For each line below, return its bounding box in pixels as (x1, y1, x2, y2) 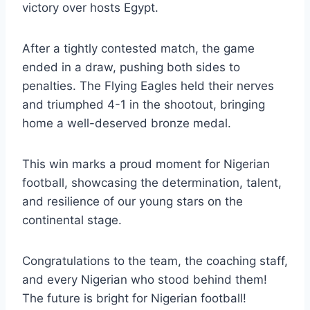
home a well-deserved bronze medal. (22, 116, 231, 131)
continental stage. (22, 213, 122, 228)
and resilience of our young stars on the (22, 194, 243, 209)
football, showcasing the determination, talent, (22, 176, 282, 190)
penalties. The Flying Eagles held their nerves (22, 79, 274, 93)
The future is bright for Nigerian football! (22, 291, 246, 306)
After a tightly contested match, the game (22, 42, 255, 56)
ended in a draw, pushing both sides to (22, 60, 240, 75)
